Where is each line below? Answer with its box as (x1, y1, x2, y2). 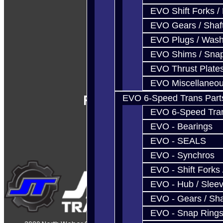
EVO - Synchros (150, 150, 215, 160)
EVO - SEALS (150, 136, 206, 146)
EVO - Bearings (150, 121, 213, 131)
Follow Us (83, 92, 140, 109)
